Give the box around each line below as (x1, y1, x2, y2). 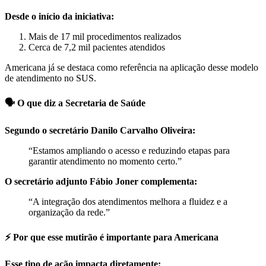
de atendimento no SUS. (5, 72, 96, 83)
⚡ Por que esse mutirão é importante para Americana (5, 232, 218, 242)
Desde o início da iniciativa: (5, 11, 114, 21)
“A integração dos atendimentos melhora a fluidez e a (28, 196, 227, 207)
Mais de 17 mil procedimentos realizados (28, 31, 181, 42)
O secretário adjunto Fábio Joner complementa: (5, 176, 197, 186)
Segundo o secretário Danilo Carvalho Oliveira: (5, 125, 195, 135)
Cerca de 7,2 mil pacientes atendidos (28, 42, 165, 52)
